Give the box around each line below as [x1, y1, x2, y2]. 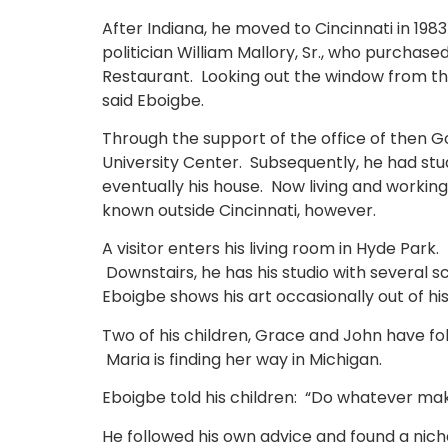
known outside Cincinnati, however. [102, 199, 376, 223]
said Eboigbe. [102, 88, 204, 112]
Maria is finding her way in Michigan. [102, 347, 382, 371]
